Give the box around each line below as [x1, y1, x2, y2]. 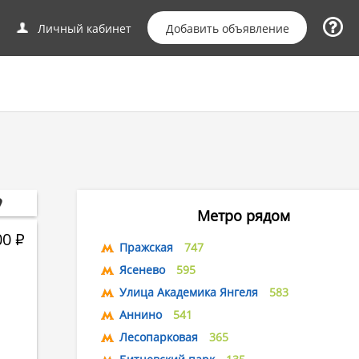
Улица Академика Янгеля [119, 284, 258, 300]
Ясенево [119, 262, 165, 277]
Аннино [119, 307, 162, 322]
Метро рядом [196, 206, 290, 225]
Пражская [119, 240, 173, 255]
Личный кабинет [38, 21, 131, 37]
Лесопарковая [119, 329, 198, 345]
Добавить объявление [166, 21, 289, 36]
